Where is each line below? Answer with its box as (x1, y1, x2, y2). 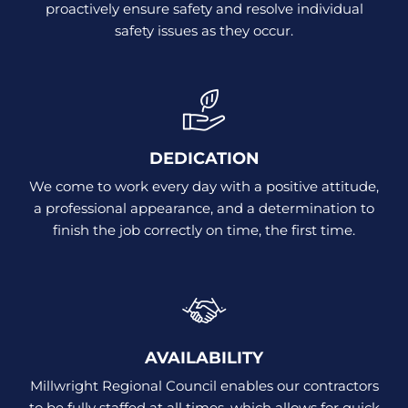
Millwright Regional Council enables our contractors (29, 376, 379, 394)
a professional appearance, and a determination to (34, 199, 374, 217)
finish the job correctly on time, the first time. (53, 220, 355, 239)
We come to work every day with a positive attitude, (29, 177, 379, 195)
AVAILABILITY (145, 347, 263, 368)
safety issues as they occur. (115, 21, 293, 39)
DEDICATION (148, 148, 260, 168)
